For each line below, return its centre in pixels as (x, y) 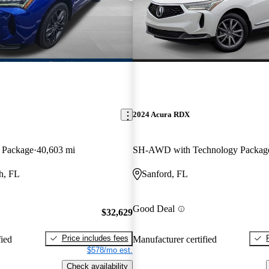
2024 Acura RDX (161, 115)
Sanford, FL (165, 174)
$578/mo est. (110, 250)
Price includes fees (95, 238)
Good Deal (153, 209)
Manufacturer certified (174, 239)
